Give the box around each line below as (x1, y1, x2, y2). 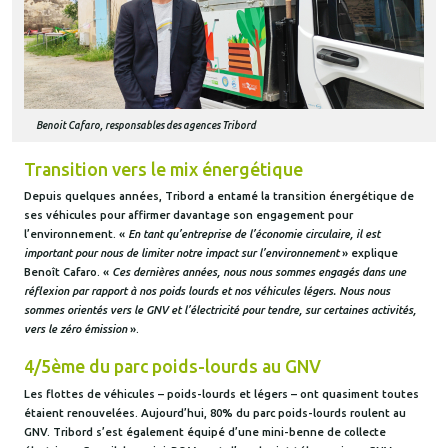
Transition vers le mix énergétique (24, 159, 303, 179)
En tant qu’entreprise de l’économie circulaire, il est (128, 228, 380, 241)
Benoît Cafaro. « (24, 266, 109, 279)
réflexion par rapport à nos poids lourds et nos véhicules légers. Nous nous (24, 285, 390, 298)
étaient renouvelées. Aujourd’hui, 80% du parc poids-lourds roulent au (24, 406, 406, 419)
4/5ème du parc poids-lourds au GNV (24, 356, 321, 376)
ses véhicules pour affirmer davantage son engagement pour (24, 209, 353, 222)
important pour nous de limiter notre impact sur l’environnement (24, 247, 342, 260)
